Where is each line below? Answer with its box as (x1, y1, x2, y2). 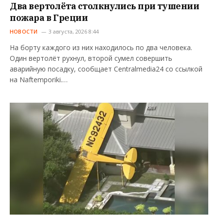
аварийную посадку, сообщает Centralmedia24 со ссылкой (10, 64, 202, 74)
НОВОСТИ (10, 28, 38, 36)
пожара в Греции (10, 12, 88, 24)
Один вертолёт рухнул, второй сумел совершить (10, 54, 172, 63)
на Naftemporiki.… (10, 75, 68, 85)
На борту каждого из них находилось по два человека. (10, 43, 192, 53)
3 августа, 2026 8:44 (48, 28, 99, 36)
